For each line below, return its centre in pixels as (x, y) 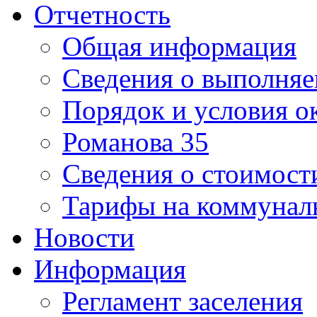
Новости (84, 237)
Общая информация (179, 46)
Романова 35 (136, 142)
